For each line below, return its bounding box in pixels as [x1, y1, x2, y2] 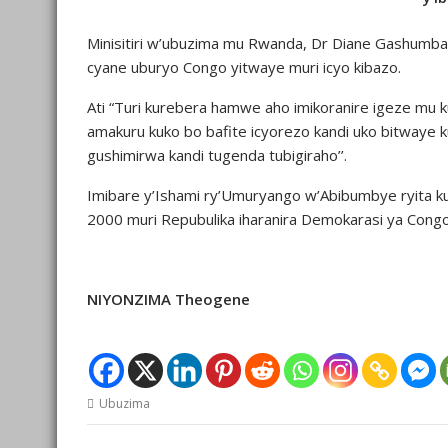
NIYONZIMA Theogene [87, 289, 250, 310]
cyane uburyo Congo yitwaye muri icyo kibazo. [87, 57, 401, 78]
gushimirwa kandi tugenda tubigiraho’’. [87, 145, 347, 166]
